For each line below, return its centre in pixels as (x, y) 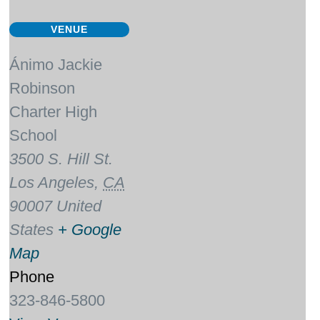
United (79, 206)
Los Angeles (52, 182)
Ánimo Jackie (56, 64)
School (34, 135)
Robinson (42, 88)
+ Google (90, 229)
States (32, 229)
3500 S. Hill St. (61, 159)
